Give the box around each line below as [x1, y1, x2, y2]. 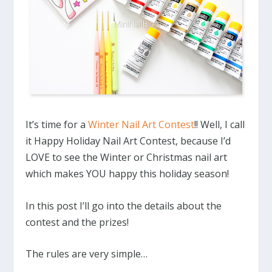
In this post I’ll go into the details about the [25, 199, 222, 212]
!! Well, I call [194, 118, 245, 132]
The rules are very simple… [25, 247, 148, 261]
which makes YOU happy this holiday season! [25, 167, 229, 181]
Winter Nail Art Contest [88, 118, 195, 132]
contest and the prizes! [25, 215, 129, 229]
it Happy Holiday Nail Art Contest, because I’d [25, 134, 231, 148]
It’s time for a [25, 118, 89, 132]
